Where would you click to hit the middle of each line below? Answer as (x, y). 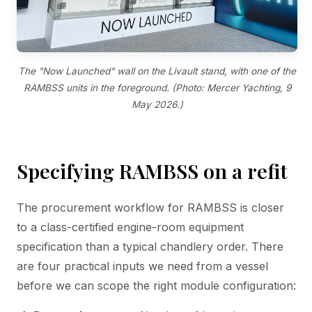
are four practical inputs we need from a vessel (142, 266)
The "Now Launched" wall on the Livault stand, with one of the (157, 71)
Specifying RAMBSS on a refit (152, 170)
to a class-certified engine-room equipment (130, 227)
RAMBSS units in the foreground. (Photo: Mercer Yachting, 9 (157, 87)
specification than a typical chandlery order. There (150, 246)
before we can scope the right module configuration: (156, 285)
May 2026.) (157, 104)
